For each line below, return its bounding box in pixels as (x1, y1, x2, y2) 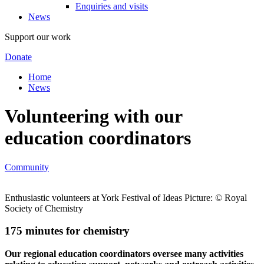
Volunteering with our (5, 105, 182, 127)
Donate (5, 51, 32, 62)
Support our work (5, 31, 71, 42)
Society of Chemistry (5, 203, 83, 213)
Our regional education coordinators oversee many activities (5, 249, 243, 259)
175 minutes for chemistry (5, 225, 130, 237)
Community (5, 161, 49, 172)
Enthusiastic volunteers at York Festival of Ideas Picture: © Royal (5, 192, 247, 203)
